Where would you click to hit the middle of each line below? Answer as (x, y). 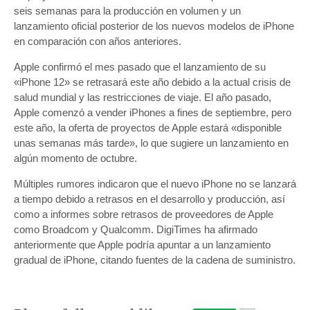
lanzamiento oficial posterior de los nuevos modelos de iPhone (154, 26)
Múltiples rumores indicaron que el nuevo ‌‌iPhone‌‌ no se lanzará (155, 184)
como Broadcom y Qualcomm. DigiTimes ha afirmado (136, 230)
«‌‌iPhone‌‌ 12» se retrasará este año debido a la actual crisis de (152, 82)
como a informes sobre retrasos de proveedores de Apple (144, 215)
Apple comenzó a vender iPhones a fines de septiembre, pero (153, 113)
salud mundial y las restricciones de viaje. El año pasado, (143, 98)
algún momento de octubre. (75, 158)
